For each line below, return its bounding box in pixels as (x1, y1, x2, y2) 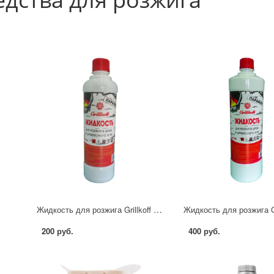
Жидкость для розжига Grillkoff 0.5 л (154, 202, 163, 215)
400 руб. (188, 224, 220, 237)
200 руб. (42, 224, 74, 237)
